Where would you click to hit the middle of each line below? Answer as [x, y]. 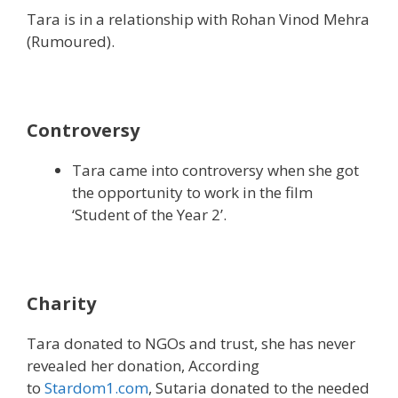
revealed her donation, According [143, 365]
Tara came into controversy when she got [215, 170]
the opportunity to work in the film [192, 192]
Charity [61, 303]
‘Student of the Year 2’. [149, 214]
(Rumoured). [71, 41]
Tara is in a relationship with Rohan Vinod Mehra [198, 19]
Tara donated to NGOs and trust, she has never [191, 343]
